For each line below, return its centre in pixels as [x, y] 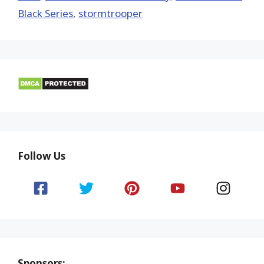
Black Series [45, 13]
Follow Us [42, 156]
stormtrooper [110, 13]
